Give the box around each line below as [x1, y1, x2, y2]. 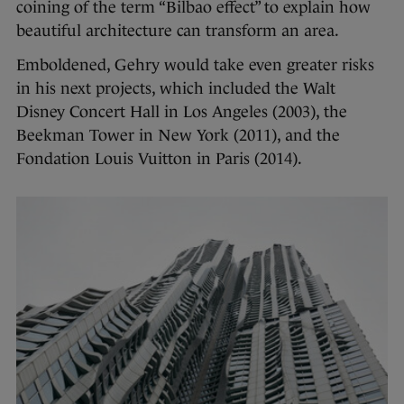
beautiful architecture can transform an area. [16, 21, 339, 40]
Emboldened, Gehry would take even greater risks [16, 55, 374, 74]
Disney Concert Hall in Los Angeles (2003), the [16, 102, 347, 121]
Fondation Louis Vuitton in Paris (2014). [16, 149, 302, 168]
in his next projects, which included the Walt [16, 78, 335, 97]
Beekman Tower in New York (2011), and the [16, 125, 340, 144]
